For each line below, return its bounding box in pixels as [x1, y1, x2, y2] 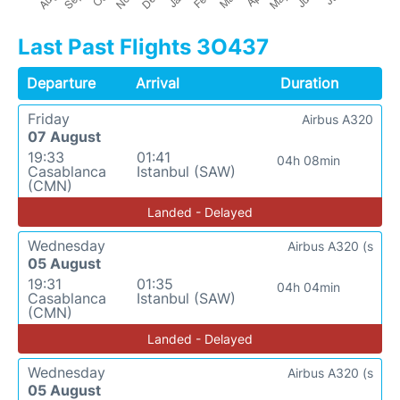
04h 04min [277, 279, 341, 295]
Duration [279, 74, 338, 92]
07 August [28, 128, 101, 146]
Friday [28, 110, 70, 128]
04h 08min [277, 153, 341, 168]
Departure [27, 74, 96, 92]
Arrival [136, 74, 180, 92]
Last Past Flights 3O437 [18, 34, 269, 60]
